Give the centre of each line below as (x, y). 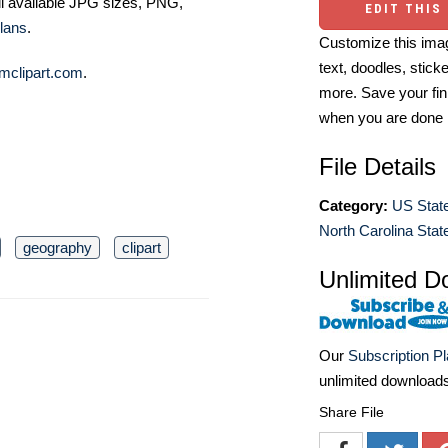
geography (57, 247)
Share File (351, 412)
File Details (377, 166)
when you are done (381, 117)
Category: (353, 205)
